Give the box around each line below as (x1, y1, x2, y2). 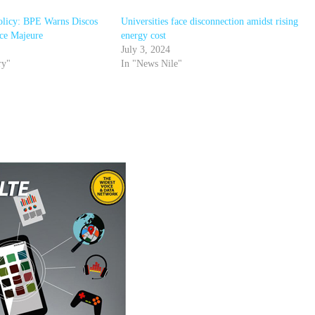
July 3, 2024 (121, 44, 171, 55)
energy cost (121, 30, 167, 41)
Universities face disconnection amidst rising (121, 15, 299, 27)
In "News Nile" (121, 58, 183, 69)
